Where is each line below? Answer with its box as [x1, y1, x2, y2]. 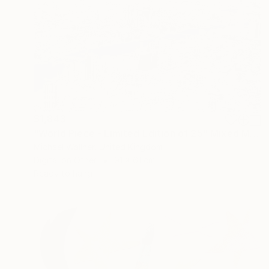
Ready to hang [34, 168, 92, 179]
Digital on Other [34, 155, 97, 166]
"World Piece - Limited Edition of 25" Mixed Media [250, 127, 259, 140]
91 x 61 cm [114, 155, 155, 166]
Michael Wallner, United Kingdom [34, 142, 163, 153]
